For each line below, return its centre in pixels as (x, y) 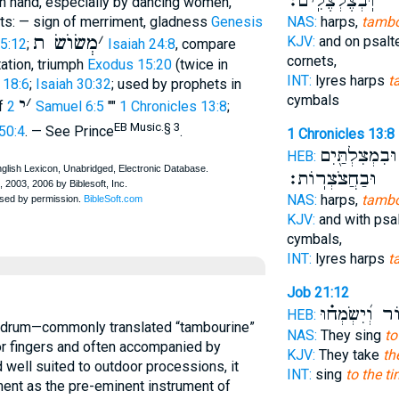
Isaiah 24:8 (141, 44)
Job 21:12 (318, 293)
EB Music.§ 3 (147, 127)
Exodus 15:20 (129, 65)
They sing (350, 335)
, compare (205, 44)
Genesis (236, 22)
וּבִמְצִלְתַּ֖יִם (358, 156)
